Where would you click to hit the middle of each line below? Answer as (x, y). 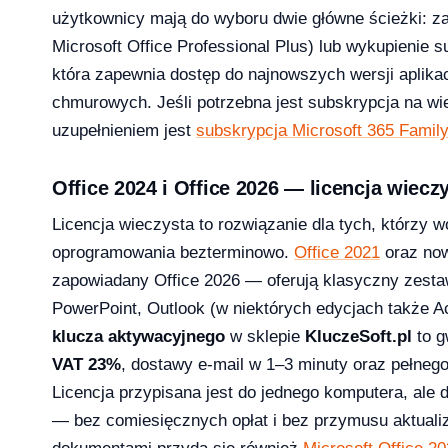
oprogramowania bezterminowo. (173, 253)
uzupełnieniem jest (124, 131)
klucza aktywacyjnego (138, 337)
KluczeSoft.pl (358, 337)
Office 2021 (337, 253)
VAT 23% (86, 365)
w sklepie (265, 337)
